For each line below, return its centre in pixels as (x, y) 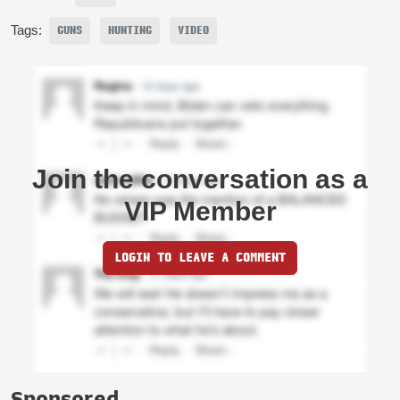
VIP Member (200, 211)
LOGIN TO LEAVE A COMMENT (200, 257)
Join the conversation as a (200, 179)
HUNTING (130, 30)
